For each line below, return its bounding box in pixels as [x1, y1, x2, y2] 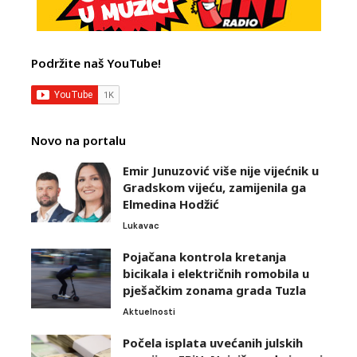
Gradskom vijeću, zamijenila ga [123, 179, 306, 196]
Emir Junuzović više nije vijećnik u [123, 163, 319, 179]
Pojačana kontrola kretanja [123, 249, 286, 265]
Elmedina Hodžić [123, 196, 219, 213]
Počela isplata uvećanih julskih [123, 335, 303, 351]
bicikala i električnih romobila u [123, 265, 309, 282]
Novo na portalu [31, 132, 126, 149]
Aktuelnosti [123, 306, 175, 318]
